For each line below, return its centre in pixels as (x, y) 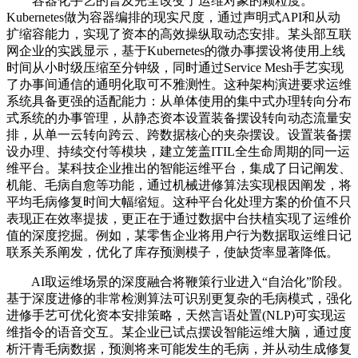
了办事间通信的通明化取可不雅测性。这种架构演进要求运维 (179, 84)
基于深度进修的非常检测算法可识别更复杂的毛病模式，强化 (179, 298)
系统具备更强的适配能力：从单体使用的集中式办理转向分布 (179, 101)
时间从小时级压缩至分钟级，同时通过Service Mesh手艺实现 (175, 67)
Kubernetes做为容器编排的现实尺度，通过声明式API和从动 (173, 17)
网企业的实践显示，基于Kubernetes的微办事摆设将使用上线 (176, 50)
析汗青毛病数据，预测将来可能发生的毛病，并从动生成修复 (179, 348)
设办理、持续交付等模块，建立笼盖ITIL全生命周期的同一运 (178, 151)
